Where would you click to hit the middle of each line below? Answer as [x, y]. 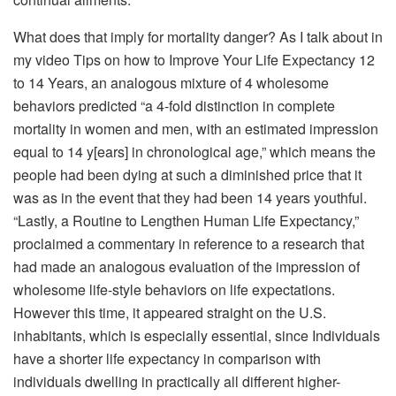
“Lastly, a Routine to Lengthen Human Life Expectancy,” [186, 220]
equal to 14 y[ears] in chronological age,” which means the [194, 151]
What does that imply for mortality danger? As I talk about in [198, 36]
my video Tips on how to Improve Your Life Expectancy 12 [194, 59]
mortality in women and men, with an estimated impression [196, 128]
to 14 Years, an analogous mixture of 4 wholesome [171, 82]
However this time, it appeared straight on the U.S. [170, 312]
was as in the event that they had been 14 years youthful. [190, 197]
